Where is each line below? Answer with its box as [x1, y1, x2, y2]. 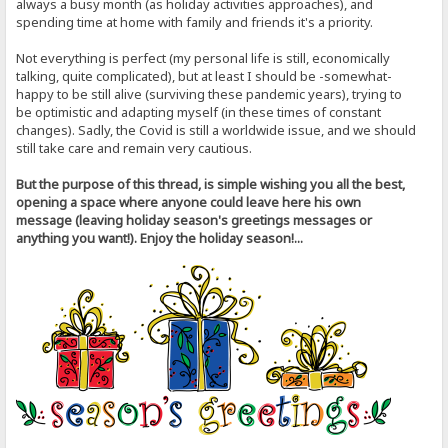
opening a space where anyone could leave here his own [16, 193, 362, 212]
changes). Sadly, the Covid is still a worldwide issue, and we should [16, 121, 417, 140]
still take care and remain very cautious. [16, 139, 253, 158]
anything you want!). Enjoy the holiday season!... [16, 229, 304, 248]
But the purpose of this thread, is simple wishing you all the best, [16, 175, 406, 194]
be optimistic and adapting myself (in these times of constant [16, 103, 382, 122]
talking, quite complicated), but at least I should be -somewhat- [16, 67, 393, 86]
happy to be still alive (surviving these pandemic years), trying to [16, 85, 403, 104]
